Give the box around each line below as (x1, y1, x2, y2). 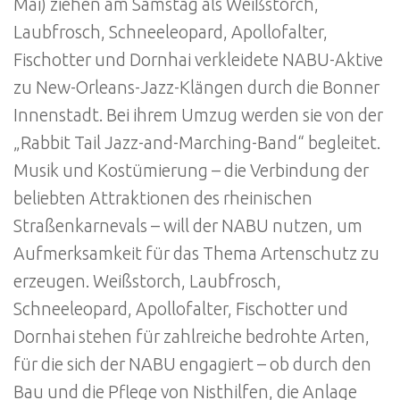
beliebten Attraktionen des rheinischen (13, 187, 312, 208)
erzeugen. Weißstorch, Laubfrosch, (13, 271, 281, 291)
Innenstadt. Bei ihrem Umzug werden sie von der (13, 104, 383, 125)
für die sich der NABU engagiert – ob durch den (13, 354, 371, 374)
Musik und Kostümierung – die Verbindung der (13, 160, 369, 180)
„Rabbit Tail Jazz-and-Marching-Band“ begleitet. (13, 132, 380, 153)
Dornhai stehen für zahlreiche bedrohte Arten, (13, 326, 370, 346)
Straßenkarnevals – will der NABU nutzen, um (13, 215, 362, 236)
